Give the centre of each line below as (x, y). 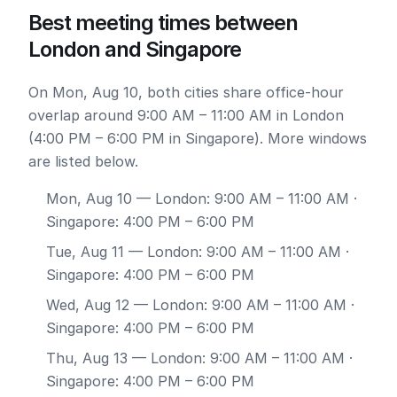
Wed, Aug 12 (88, 305)
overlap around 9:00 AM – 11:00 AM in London (186, 115)
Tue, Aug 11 (85, 252)
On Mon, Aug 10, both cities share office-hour (186, 92)
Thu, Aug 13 (87, 358)
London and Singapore (135, 49)
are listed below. (83, 161)
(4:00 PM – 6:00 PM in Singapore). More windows (198, 138)
